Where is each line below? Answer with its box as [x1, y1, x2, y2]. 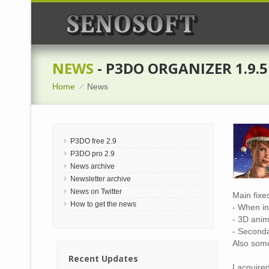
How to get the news [70, 200, 136, 208]
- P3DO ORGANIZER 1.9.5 [94, 58, 268, 78]
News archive [70, 162, 115, 171]
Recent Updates [68, 253, 138, 264]
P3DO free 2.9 [70, 137, 116, 145]
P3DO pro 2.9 [70, 150, 115, 158]
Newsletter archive [70, 175, 131, 183]
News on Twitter [70, 187, 122, 196]
